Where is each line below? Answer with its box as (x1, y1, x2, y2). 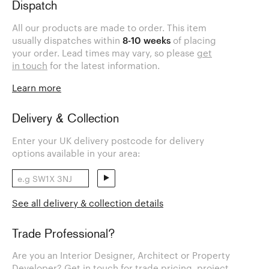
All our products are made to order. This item (12, 22, 207, 34)
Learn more (12, 82, 61, 94)
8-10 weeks (122, 35, 171, 46)
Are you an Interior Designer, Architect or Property (12, 250, 230, 261)
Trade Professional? (12, 228, 115, 241)
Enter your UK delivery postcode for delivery (12, 134, 204, 146)
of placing (171, 35, 216, 46)
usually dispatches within (12, 35, 122, 46)
